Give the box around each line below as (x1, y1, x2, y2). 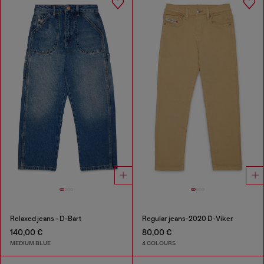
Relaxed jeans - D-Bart (10, 214, 81, 223)
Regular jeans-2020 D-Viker (141, 214, 233, 223)
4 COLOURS (141, 239, 176, 247)
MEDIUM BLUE (10, 239, 51, 247)
